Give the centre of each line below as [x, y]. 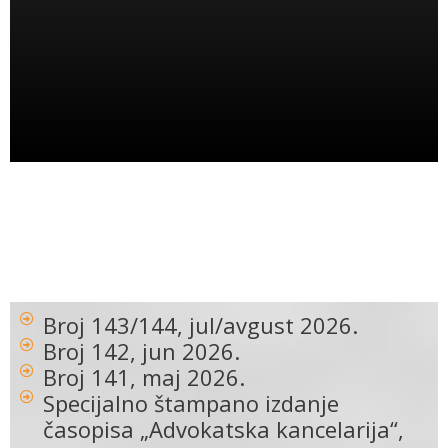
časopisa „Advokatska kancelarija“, [223, 429]
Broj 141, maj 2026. [143, 377]
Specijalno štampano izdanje [190, 403]
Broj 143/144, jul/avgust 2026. [200, 325]
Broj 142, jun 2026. [141, 351]
